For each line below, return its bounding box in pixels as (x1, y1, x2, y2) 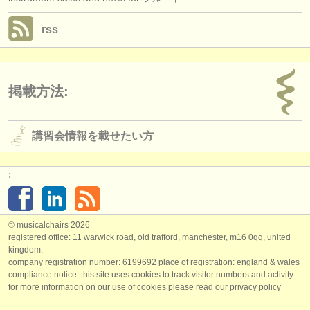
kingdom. (8, 244, 43, 255)
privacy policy (230, 282, 281, 292)
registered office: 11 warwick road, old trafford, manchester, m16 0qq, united (8, 232, 291, 242)
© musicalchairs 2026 (8, 219, 90, 230)
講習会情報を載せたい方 (32, 129, 154, 142)
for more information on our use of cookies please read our (8, 282, 230, 292)
